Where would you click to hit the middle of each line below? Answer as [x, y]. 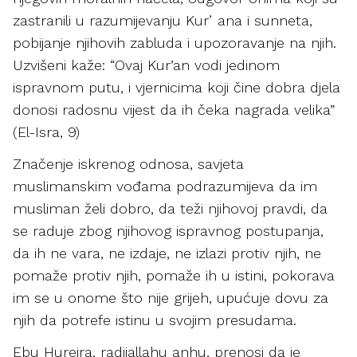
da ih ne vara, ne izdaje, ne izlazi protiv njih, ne [167, 253]
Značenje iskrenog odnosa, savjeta [128, 164]
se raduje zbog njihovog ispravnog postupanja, [168, 231]
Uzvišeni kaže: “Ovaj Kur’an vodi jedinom [146, 65]
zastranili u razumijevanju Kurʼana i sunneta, [163, 20]
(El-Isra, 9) [46, 132]
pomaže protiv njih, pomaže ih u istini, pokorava [174, 275]
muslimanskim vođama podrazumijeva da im [165, 186]
